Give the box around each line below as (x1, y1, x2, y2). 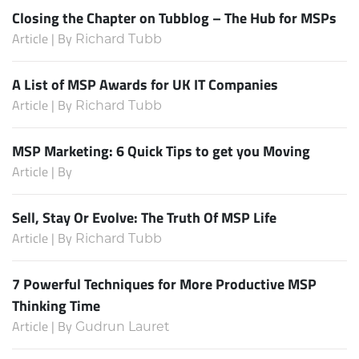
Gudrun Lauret (75, 319, 170, 335)
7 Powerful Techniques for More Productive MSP (12, 273, 317, 295)
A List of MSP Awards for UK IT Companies (12, 74, 278, 95)
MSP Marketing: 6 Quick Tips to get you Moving (12, 140, 310, 162)
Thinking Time (12, 295, 100, 317)
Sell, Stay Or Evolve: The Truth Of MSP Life (12, 207, 276, 228)
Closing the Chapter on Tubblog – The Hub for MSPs (12, 7, 337, 29)
